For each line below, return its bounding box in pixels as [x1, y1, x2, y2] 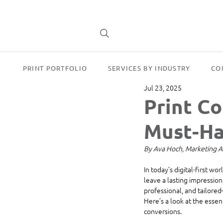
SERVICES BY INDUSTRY [108, 64, 191, 72]
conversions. [144, 206, 182, 216]
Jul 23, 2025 [144, 82, 182, 93]
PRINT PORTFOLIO [22, 64, 88, 72]
